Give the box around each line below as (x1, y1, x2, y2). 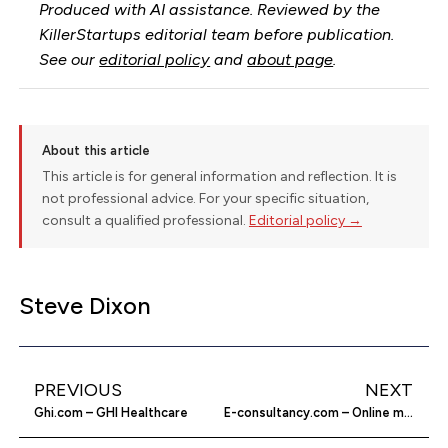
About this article (41, 143, 151, 159)
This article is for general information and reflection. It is (41, 168, 397, 186)
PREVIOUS (33, 378, 122, 401)
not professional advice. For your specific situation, (41, 190, 369, 208)
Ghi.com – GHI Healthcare (33, 404, 188, 420)
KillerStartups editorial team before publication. (39, 24, 395, 44)
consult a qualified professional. (41, 212, 249, 230)
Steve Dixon (18, 291, 151, 321)
